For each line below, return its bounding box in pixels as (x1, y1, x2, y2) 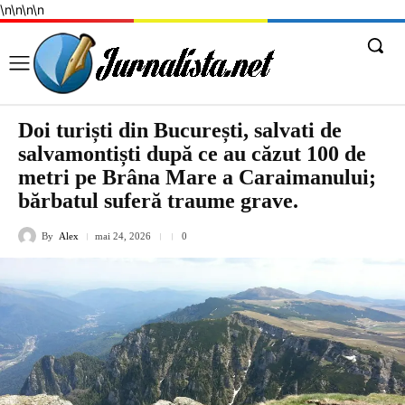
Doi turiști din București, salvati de (18, 118, 342, 142)
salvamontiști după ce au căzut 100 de (18, 142, 366, 165)
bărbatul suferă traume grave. (18, 189, 298, 212)
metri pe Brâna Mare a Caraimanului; (18, 165, 376, 189)
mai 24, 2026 (95, 231, 151, 242)
